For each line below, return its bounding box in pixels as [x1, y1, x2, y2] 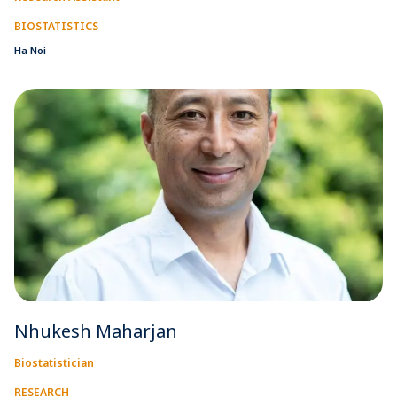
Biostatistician [14, 354, 94, 370]
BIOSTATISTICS [14, 18, 98, 34]
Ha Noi [14, 43, 46, 57]
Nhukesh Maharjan [14, 318, 177, 343]
